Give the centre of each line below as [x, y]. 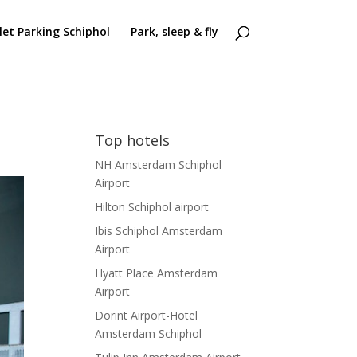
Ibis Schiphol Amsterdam [159, 231]
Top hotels [133, 140]
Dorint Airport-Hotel [147, 315]
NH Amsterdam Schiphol [159, 165]
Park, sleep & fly [174, 31]
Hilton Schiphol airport [152, 207]
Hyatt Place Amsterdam [157, 273]
